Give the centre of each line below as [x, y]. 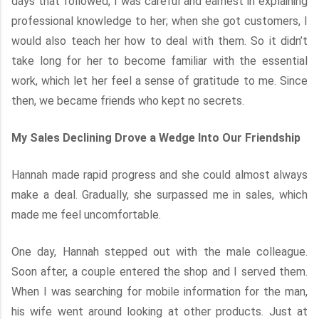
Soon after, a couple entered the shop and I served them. [159, 272]
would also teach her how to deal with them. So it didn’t [159, 41]
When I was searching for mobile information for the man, [159, 292]
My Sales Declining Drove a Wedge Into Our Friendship [156, 138]
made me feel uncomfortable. [86, 215]
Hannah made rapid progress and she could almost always [159, 175]
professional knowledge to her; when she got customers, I [159, 21]
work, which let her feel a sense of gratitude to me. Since [159, 81]
